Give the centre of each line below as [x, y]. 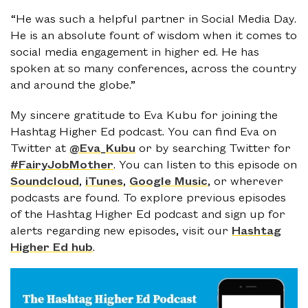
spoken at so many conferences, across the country [154, 68]
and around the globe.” [73, 84]
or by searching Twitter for [213, 147]
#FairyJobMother [62, 164]
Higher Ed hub [52, 246]
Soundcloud [45, 180]
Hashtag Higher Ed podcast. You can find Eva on [143, 131]
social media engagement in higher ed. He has [135, 51]
